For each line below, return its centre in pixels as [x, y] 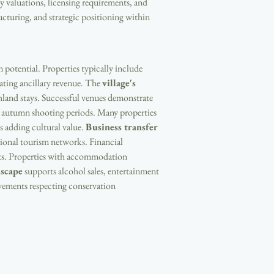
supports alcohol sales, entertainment [92, 171]
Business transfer [123, 127]
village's [120, 83]
